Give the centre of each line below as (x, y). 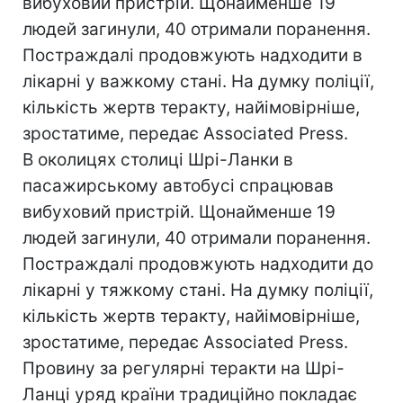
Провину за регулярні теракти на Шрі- (184, 368)
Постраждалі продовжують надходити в (193, 55)
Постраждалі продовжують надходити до (198, 264)
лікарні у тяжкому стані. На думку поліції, (198, 290)
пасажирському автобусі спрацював (178, 186)
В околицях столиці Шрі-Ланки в (158, 160)
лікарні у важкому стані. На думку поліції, (198, 81)
